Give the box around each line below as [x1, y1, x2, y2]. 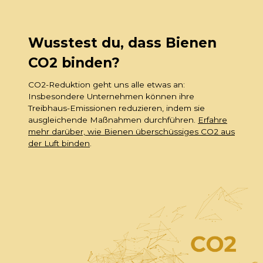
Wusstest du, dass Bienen [28, 34, 217, 51]
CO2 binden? [28, 54, 120, 71]
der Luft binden [28, 138, 90, 148]
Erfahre [198, 114, 227, 124]
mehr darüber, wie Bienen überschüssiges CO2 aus [28, 126, 235, 136]
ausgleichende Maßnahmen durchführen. [28, 114, 198, 124]
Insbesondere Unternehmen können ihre [28, 91, 194, 101]
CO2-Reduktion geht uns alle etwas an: [28, 79, 185, 89]
